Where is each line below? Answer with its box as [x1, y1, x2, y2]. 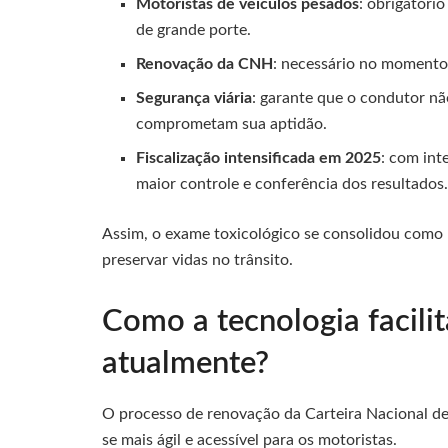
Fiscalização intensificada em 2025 [136, 149, 382, 166]
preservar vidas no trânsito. [102, 251, 293, 268]
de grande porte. [136, 21, 252, 38]
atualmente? [102, 347, 269, 379]
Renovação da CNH [136, 55, 274, 72]
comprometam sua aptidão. [136, 115, 328, 132]
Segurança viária [136, 89, 253, 106]
